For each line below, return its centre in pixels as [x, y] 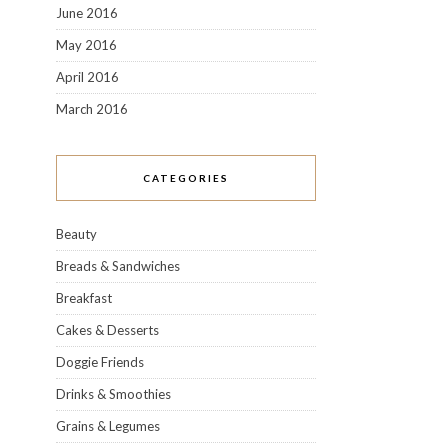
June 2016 [87, 12]
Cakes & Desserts [107, 329]
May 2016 [86, 44]
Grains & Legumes [108, 425]
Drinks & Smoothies [113, 393]
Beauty [76, 233]
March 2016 [92, 108]
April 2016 [87, 76]
